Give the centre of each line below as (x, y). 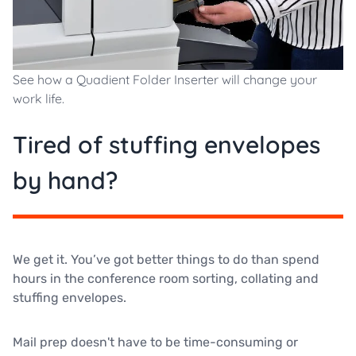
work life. (39, 98)
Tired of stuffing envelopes (166, 144)
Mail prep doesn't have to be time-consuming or (155, 342)
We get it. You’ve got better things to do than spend (166, 259)
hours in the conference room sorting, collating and (166, 278)
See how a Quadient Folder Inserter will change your (165, 79)
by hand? (65, 180)
